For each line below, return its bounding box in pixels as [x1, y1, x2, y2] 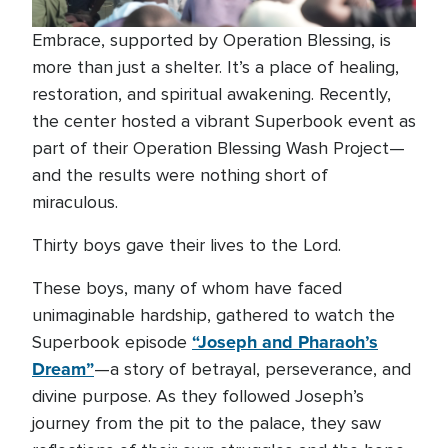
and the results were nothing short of [32, 164, 328, 187]
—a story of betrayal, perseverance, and [94, 358, 411, 381]
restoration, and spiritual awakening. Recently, [32, 83, 391, 106]
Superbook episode [32, 331, 192, 354]
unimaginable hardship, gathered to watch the [32, 304, 395, 327]
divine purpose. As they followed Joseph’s [32, 385, 364, 408]
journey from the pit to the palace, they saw [32, 412, 381, 435]
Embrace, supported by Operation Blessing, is [32, 29, 391, 52]
